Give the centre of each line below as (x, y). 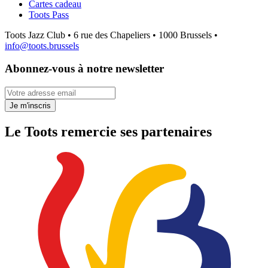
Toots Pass (49, 14)
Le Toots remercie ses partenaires (108, 132)
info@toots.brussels (42, 45)
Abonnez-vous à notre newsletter (84, 69)
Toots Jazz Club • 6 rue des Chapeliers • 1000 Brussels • (111, 35)
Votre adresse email (41, 92)
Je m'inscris (30, 106)
